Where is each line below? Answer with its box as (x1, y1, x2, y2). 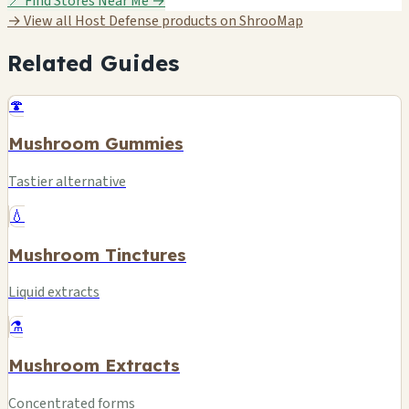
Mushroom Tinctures (8, 243, 186, 266)
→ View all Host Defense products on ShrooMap (7, 10, 303, 31)
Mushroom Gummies (8, 132, 184, 155)
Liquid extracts (8, 282, 100, 303)
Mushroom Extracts (8, 354, 180, 377)
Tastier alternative (8, 172, 126, 193)
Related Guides (7, 48, 179, 77)
